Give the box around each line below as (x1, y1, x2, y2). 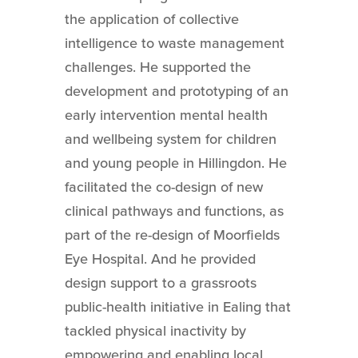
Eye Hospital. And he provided (64, 249, 256, 268)
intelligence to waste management (64, 34, 284, 52)
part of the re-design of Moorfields (64, 225, 280, 244)
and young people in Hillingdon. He (64, 153, 287, 172)
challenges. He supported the (64, 58, 251, 76)
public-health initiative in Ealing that (64, 297, 291, 316)
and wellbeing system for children (64, 129, 276, 148)
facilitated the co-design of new (64, 177, 263, 196)
